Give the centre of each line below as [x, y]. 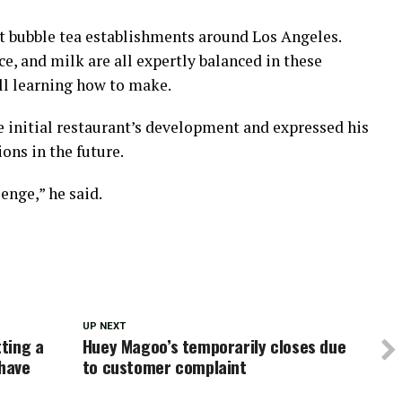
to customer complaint [164, 367]
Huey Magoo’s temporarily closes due [214, 346]
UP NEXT [104, 326]
